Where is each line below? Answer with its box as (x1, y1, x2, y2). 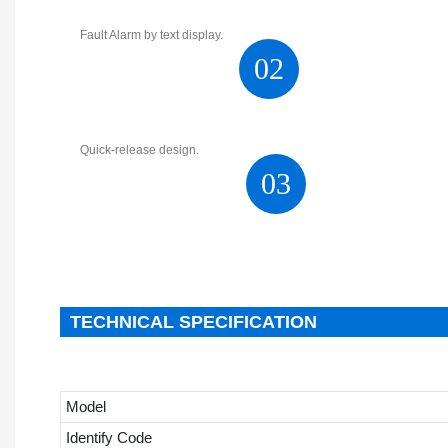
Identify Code (65, 428, 152, 446)
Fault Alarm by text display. (80, 27, 223, 42)
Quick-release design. (80, 142, 199, 157)
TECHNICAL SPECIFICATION (70, 311, 317, 332)
